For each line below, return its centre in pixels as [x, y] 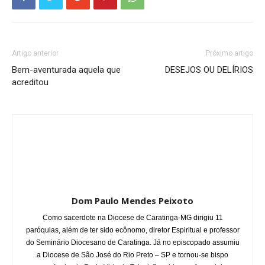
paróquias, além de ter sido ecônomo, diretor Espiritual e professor [132, 230]
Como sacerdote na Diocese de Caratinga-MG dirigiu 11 [132, 217]
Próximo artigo [230, 53]
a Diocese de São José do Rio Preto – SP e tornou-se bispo [132, 255]
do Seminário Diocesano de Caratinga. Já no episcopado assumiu [132, 242]
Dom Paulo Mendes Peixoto [132, 200]
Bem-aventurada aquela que [66, 70]
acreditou [30, 82]
